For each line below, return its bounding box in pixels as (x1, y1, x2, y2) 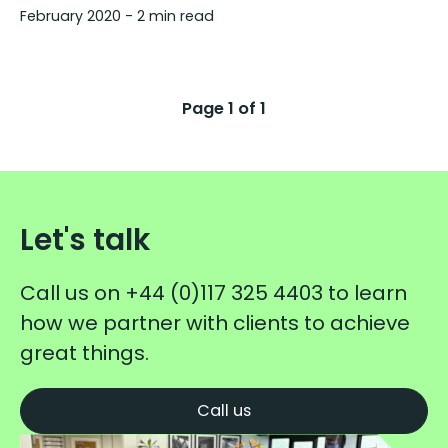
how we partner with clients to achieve (20, 309, 410, 338)
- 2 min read (121, 6, 214, 27)
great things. (20, 339, 149, 368)
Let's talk (20, 219, 150, 261)
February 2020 (20, 6, 121, 27)
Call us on (20, 279, 125, 308)
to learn (323, 279, 407, 308)
